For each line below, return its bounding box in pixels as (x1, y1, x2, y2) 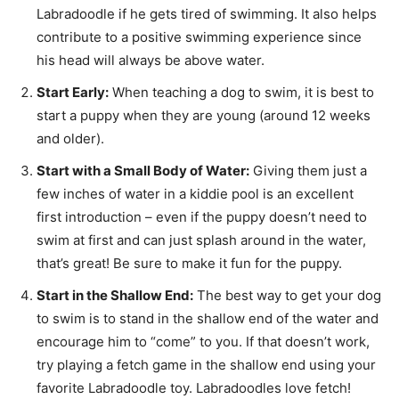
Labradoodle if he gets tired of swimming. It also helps (37, 4, 377, 22)
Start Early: (37, 83, 109, 101)
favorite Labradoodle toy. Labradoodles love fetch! (37, 379, 351, 396)
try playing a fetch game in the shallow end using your (37, 355, 376, 373)
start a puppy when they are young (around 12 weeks (37, 106, 370, 124)
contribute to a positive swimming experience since (37, 28, 362, 45)
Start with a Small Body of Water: (37, 161, 249, 179)
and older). (37, 129, 104, 147)
